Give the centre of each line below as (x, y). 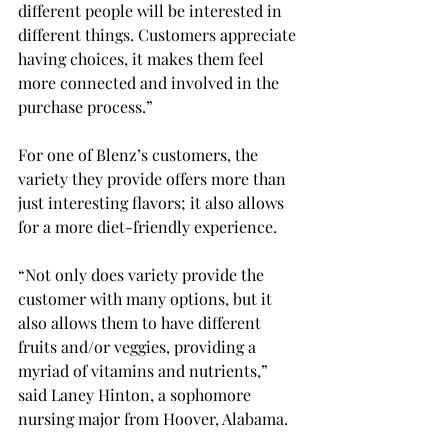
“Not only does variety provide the (143, 274)
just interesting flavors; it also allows (153, 202)
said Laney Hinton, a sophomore (136, 394)
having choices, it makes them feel (143, 58)
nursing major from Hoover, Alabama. (155, 418)
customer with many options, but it (147, 298)
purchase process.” (87, 106)
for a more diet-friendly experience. (149, 226)
